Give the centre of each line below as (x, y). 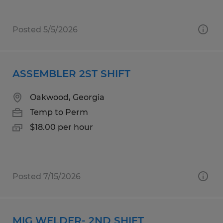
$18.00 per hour (61, 127)
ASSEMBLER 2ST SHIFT (71, 73)
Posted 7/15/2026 (47, 176)
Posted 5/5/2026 (45, 29)
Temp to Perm (59, 112)
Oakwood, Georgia (67, 97)
